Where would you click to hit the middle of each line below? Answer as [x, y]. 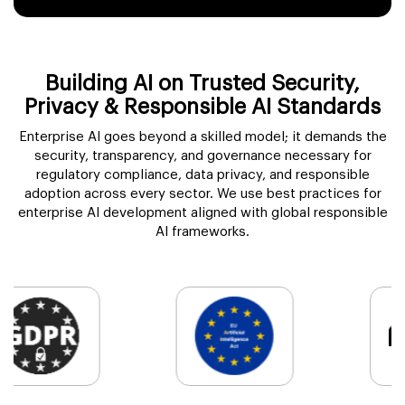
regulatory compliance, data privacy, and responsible [202, 174]
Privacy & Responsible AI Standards [202, 106]
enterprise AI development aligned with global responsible [202, 212]
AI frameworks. [202, 231]
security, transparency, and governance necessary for [202, 155]
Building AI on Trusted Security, [202, 83]
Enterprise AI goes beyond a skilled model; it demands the [202, 137]
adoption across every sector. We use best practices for [202, 193]
